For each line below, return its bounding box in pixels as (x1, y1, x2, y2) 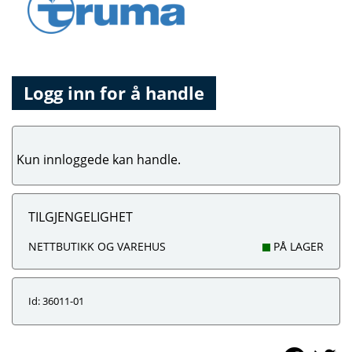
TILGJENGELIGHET (28, 208, 133, 225)
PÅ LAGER (270, 239, 324, 254)
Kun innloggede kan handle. (16, 151, 181, 168)
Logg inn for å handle (24, 81, 204, 105)
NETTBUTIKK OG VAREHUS (28, 239, 166, 254)
